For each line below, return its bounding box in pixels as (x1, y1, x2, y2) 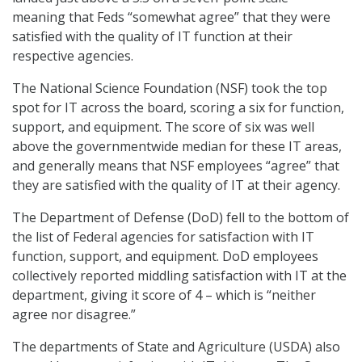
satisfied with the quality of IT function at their (12, 27, 293, 46)
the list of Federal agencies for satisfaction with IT (12, 228, 314, 246)
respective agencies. (12, 47, 133, 65)
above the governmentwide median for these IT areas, (12, 137, 342, 156)
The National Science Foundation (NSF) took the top (12, 79, 327, 98)
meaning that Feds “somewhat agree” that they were (12, 8, 330, 27)
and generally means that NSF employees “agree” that (12, 157, 339, 175)
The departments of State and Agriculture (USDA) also (12, 338, 340, 356)
